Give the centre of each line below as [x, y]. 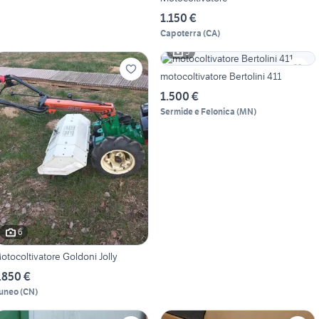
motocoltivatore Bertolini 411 [220, 76]
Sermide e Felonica [197, 111]
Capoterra [181, 33]
